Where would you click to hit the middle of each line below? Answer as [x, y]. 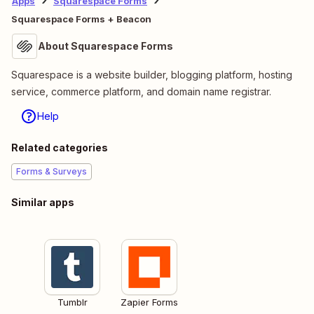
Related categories [60, 147]
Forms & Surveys [52, 171]
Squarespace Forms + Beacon [81, 19]
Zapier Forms [149, 302]
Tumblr [72, 302]
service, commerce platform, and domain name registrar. [141, 91]
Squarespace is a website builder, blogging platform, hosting [152, 74]
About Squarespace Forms [105, 46]
